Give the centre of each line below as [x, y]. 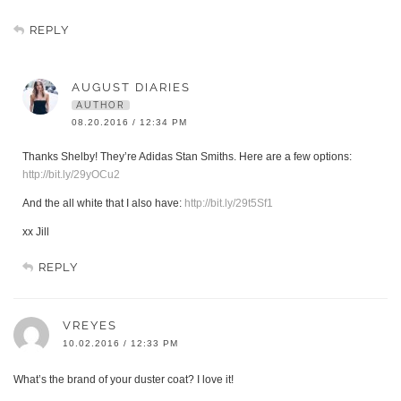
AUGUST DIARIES [131, 88]
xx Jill [36, 232]
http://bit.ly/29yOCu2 [71, 175]
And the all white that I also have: [103, 204]
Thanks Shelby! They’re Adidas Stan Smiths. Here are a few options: [187, 157]
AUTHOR [101, 106]
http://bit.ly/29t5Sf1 [229, 204]
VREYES [90, 326]
